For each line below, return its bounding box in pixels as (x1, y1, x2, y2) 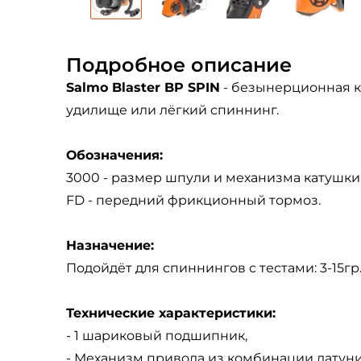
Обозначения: (66, 147, 163, 163)
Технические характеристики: (66, 305, 276, 321)
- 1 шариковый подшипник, (66, 328, 247, 343)
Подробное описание (66, 53, 292, 77)
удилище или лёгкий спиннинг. (66, 102, 279, 118)
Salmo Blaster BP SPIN (66, 80, 220, 95)
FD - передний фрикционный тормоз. (66, 193, 321, 208)
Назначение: (66, 238, 154, 253)
